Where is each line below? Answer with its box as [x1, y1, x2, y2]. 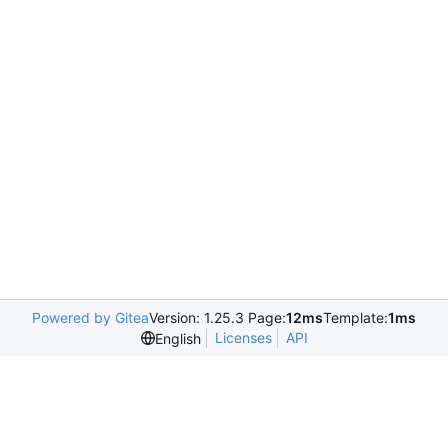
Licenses [214, 329, 272, 346]
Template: [323, 309, 388, 326]
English [154, 329, 201, 347]
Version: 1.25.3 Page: [149, 309, 286, 326]
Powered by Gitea [32, 309, 149, 326]
